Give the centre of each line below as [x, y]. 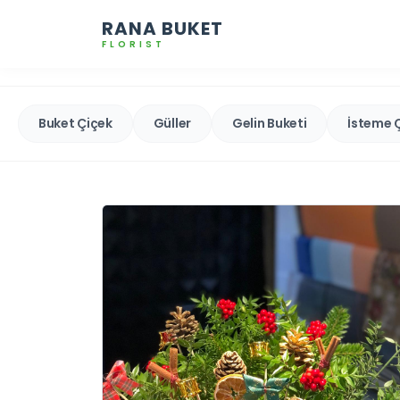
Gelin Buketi [269, 123]
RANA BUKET [162, 29]
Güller [172, 123]
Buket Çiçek [75, 123]
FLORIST [133, 44]
